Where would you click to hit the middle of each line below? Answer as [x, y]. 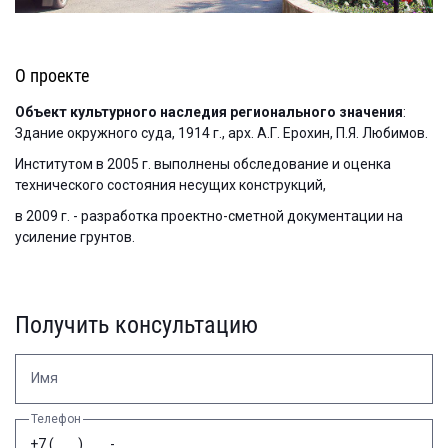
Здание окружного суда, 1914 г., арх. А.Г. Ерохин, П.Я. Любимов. [221, 132]
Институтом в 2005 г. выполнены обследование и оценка [203, 163]
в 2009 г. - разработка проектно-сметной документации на [209, 215]
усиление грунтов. [75, 236]
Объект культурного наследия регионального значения [209, 111]
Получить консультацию [136, 324]
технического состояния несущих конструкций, [170, 184]
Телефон [56, 418]
